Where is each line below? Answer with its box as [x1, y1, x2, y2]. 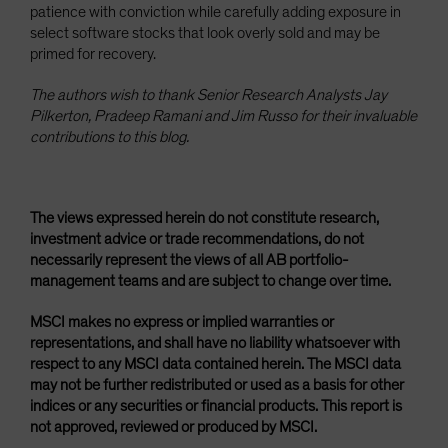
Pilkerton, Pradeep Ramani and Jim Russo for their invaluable [30, 107, 417, 124]
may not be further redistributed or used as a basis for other [30, 376, 404, 393]
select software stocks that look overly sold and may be [30, 24, 380, 41]
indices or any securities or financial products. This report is [30, 397, 402, 414]
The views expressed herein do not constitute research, [30, 209, 379, 226]
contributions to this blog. [30, 128, 189, 145]
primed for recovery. [30, 45, 156, 62]
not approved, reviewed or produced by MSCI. [30, 418, 317, 435]
